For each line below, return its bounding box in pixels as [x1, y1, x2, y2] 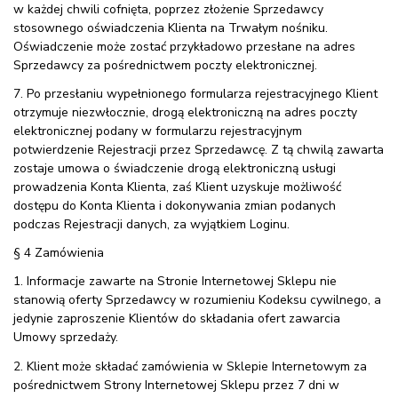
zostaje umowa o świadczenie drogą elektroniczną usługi [13, 160, 336, 178]
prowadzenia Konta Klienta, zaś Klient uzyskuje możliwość [13, 179, 341, 196]
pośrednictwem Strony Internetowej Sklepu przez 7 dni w [13, 376, 339, 394]
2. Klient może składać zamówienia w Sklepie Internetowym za [13, 357, 367, 375]
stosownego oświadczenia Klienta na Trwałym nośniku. [13, 19, 328, 36]
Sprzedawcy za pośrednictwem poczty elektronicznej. [13, 56, 317, 74]
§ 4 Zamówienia [13, 244, 104, 262]
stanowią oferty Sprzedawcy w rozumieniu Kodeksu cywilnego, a [13, 291, 381, 309]
